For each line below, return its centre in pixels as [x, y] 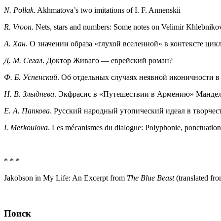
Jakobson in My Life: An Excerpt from [65, 178]
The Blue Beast [151, 178]
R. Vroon [18, 27]
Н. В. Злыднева [29, 94]
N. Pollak [19, 10]
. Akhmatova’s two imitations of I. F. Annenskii [107, 10]
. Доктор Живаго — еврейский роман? [108, 60]
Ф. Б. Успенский [31, 77]
